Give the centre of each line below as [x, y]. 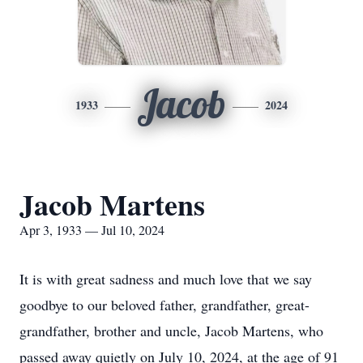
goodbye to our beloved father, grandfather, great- [164, 305]
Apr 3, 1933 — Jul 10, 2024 [92, 230]
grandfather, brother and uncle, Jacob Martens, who [171, 331]
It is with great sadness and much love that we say [166, 279]
